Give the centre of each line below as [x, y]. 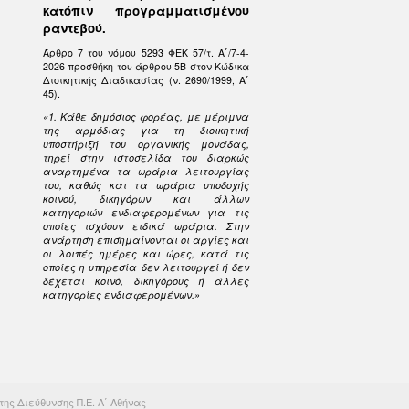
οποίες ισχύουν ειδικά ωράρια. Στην [146, 226]
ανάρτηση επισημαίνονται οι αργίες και [146, 240]
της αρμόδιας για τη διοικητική [146, 130]
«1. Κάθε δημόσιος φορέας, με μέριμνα [146, 116]
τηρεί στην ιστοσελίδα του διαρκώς [146, 157]
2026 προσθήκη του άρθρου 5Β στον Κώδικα [146, 66]
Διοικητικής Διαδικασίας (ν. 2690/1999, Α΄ [146, 80]
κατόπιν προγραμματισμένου [146, 10]
